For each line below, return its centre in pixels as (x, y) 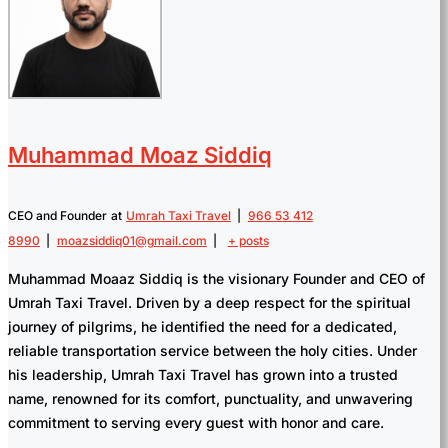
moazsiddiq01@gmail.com (131, 241)
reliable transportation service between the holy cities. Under (212, 351)
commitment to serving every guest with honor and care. (196, 423)
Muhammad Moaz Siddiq (140, 154)
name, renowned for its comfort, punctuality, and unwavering (210, 399)
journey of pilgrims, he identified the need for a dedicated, (202, 327)
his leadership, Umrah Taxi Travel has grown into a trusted (203, 375)
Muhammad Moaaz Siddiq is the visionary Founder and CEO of (216, 279)
